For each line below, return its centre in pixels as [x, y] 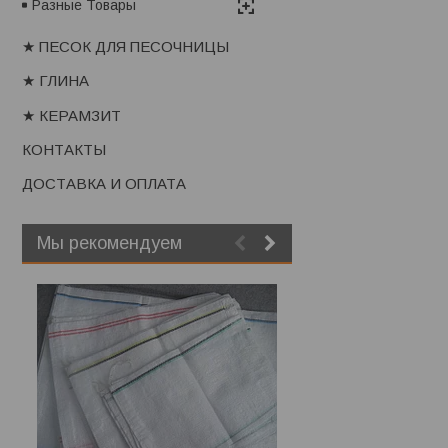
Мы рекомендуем [109, 242]
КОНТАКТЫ [64, 150]
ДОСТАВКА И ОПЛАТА [104, 184]
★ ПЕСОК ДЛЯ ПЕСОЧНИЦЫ [125, 47]
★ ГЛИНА [55, 81]
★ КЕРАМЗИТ [71, 115]
